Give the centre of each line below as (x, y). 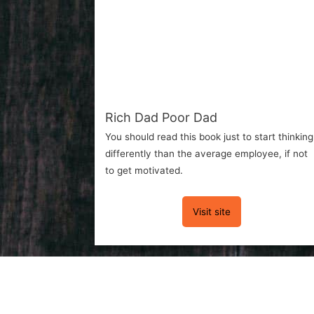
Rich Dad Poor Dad (162, 117)
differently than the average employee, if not (207, 153)
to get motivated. (144, 170)
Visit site (212, 211)
